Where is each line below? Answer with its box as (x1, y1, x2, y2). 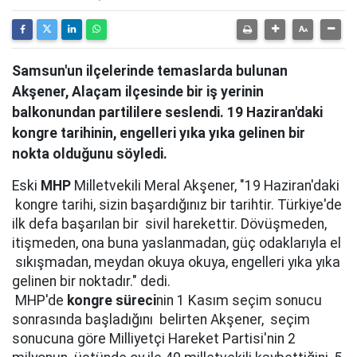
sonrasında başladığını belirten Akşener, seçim (12, 312, 310, 328)
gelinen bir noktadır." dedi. (12, 273, 174, 289)
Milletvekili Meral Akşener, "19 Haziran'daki (71, 178, 339, 194)
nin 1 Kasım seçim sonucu (156, 292, 322, 308)
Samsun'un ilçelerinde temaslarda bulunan (12, 63, 288, 79)
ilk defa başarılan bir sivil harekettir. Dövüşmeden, (12, 216, 327, 232)
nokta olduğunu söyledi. (12, 146, 167, 162)
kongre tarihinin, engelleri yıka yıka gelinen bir (12, 125, 305, 141)
